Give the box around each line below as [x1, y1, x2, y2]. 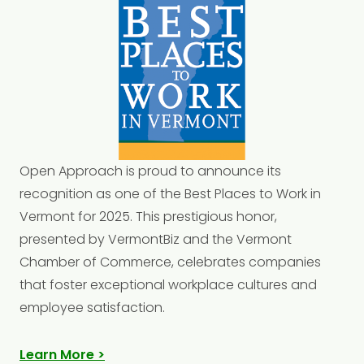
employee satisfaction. [19, 297, 165, 317]
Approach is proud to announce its [58, 161, 281, 180]
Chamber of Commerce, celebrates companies [19, 252, 321, 271]
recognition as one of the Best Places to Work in [19, 184, 321, 203]
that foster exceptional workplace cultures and [19, 275, 317, 294]
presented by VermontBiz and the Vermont [19, 229, 292, 249]
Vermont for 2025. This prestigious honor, [19, 206, 277, 226]
